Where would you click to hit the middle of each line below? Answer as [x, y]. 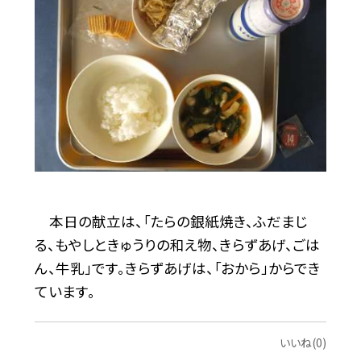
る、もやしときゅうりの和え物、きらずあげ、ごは [177, 245]
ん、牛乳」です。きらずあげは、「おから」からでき [177, 268]
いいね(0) [303, 342]
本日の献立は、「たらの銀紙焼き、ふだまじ [171, 222]
